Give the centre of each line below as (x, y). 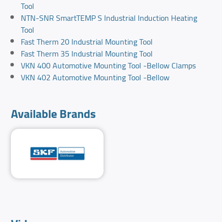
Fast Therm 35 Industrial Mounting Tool (87, 54)
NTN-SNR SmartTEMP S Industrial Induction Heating (109, 18)
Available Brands (54, 114)
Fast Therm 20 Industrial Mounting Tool (87, 42)
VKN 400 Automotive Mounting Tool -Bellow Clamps (109, 66)
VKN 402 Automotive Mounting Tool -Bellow (95, 78)
